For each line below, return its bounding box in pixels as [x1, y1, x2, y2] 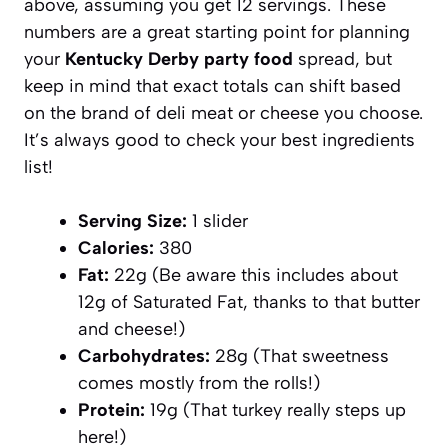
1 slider [187, 209, 248, 232]
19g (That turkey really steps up [145, 398, 406, 421]
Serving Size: [78, 209, 187, 232]
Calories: [78, 236, 154, 259]
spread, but [293, 47, 392, 70]
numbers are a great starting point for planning [24, 20, 410, 43]
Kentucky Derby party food [65, 47, 293, 70]
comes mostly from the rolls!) [78, 371, 320, 394]
